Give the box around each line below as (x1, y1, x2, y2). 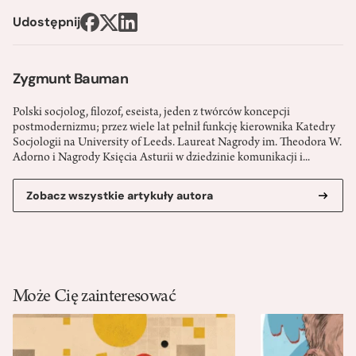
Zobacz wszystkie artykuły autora (26, 188, 213, 203)
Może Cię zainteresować (13, 288, 176, 308)
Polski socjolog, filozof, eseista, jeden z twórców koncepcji (13, 106, 290, 120)
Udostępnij (13, 14, 80, 31)
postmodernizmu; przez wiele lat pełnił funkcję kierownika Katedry (13, 122, 335, 135)
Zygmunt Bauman (13, 69, 129, 89)
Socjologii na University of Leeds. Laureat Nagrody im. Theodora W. (13, 137, 342, 150)
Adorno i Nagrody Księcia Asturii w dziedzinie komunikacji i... (13, 152, 310, 165)
